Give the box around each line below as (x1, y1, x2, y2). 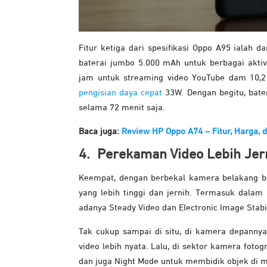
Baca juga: (79, 127, 122, 136)
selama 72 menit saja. (79, 103, 165, 113)
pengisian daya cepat (79, 88, 163, 98)
